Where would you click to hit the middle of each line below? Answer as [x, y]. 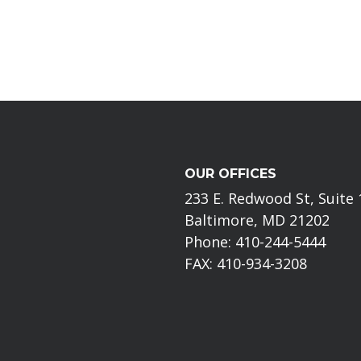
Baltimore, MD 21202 [257, 220]
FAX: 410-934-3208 [246, 263]
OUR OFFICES [231, 173]
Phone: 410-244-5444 [255, 241]
